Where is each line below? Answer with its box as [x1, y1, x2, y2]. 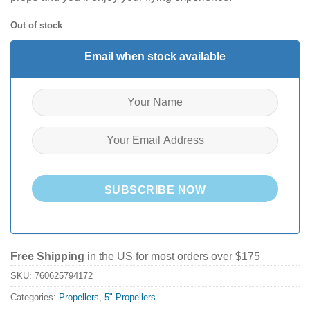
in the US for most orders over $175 [84, 250, 260, 263]
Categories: [10, 292, 59, 303]
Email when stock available [84, 50, 226, 62]
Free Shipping [10, 250, 84, 263]
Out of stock [10, 19, 62, 30]
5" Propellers [104, 292, 156, 303]
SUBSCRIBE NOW [104, 184, 206, 197]
